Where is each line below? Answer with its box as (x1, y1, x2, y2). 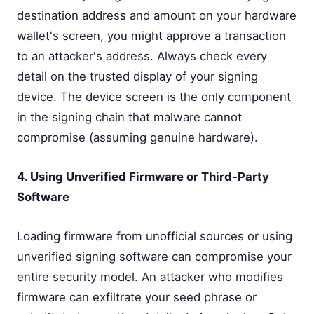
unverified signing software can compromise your (17, 250, 292, 264)
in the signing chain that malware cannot (17, 110, 242, 125)
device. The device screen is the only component (17, 90, 291, 104)
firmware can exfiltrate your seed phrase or (17, 290, 257, 305)
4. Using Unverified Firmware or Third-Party (17, 170, 269, 184)
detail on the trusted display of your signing (17, 69, 258, 84)
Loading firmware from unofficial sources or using (17, 229, 292, 244)
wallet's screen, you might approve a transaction (17, 29, 286, 43)
